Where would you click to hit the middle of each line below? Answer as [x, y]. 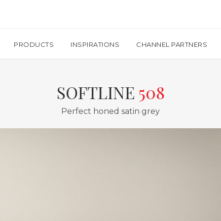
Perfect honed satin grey [110, 111]
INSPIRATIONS [95, 44]
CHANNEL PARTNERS [172, 44]
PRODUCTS [34, 44]
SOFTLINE [97, 92]
